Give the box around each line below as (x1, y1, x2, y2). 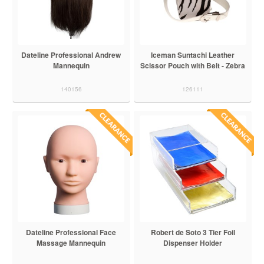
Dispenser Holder (163, 237, 223, 248)
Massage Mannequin (37, 237, 106, 248)
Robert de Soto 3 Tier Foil (150, 226, 235, 237)
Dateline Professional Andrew (21, 49, 121, 60)
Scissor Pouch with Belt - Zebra (140, 60, 246, 71)
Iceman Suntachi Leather (151, 49, 235, 60)
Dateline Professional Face (26, 226, 117, 237)
